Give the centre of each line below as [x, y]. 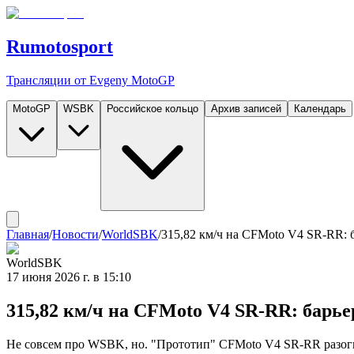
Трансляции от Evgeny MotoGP [90, 80]
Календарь [320, 108]
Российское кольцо [153, 108]
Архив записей [246, 108]
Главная [28, 234]
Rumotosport [60, 46]
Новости [75, 234]
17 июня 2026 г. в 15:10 [69, 277]
